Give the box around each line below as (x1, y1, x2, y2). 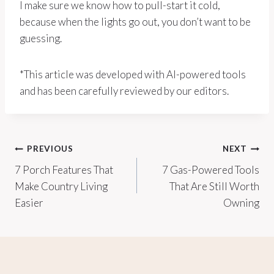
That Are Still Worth (169, 179, 259, 193)
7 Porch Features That (15, 163, 113, 176)
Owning (223, 196, 259, 209)
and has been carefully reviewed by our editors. (20, 84, 229, 97)
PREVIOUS (27, 144, 73, 154)
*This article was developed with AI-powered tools (20, 67, 246, 81)
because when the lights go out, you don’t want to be (20, 15, 251, 28)
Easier (15, 196, 43, 209)
